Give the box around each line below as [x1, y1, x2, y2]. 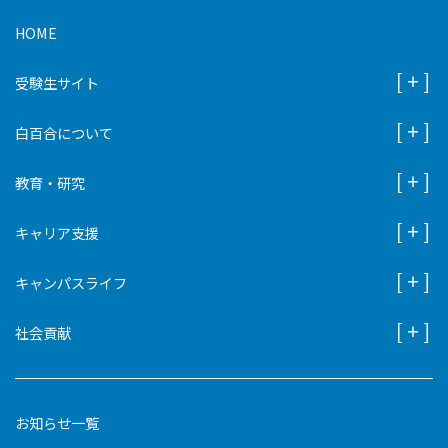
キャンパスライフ [15, 272, 127, 294]
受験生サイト [15, 72, 99, 94]
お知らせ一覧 [15, 412, 99, 434]
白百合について [15, 122, 113, 144]
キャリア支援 [15, 222, 99, 244]
